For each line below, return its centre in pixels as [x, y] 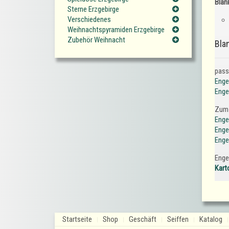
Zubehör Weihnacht [96, 40]
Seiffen [178, 220]
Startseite [77, 220]
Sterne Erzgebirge [93, 9]
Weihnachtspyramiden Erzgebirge [116, 30]
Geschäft [143, 220]
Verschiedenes [89, 20]
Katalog [211, 220]
